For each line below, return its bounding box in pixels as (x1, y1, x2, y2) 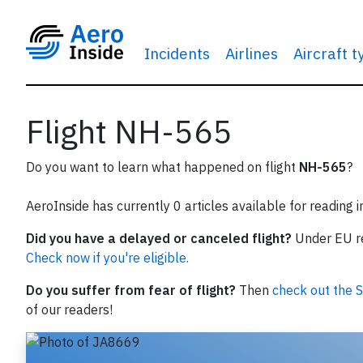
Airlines (224, 43, 278, 63)
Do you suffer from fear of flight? (26, 282, 236, 298)
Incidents (143, 43, 210, 63)
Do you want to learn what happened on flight (26, 159, 299, 175)
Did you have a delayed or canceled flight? (26, 230, 292, 246)
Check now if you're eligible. (26, 250, 189, 266)
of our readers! (26, 301, 113, 318)
